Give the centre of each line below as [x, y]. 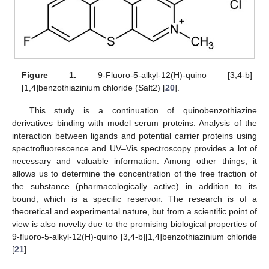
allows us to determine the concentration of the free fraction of [134, 173]
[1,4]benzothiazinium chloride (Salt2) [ [94, 87]
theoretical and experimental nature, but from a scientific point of [134, 211]
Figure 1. [49, 75]
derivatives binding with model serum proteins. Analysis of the [134, 123]
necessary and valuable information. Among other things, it [134, 161]
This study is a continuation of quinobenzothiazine [143, 110]
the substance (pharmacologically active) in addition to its [134, 186]
